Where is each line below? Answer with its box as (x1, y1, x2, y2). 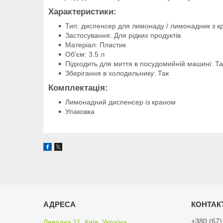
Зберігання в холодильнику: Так (65, 69, 169, 77)
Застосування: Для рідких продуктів (65, 31, 183, 39)
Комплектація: (48, 83, 108, 93)
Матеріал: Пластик (65, 40, 126, 49)
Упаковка (65, 107, 95, 115)
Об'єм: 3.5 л (65, 50, 105, 58)
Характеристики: (48, 6, 116, 16)
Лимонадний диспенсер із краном (65, 98, 176, 106)
